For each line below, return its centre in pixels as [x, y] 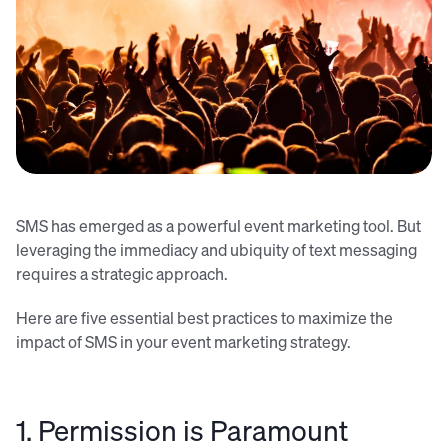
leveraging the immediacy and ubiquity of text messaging [216, 250]
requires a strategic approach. [123, 274]
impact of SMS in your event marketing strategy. [183, 342]
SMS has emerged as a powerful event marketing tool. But [218, 226]
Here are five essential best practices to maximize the [204, 318]
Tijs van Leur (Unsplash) [224, 193]
